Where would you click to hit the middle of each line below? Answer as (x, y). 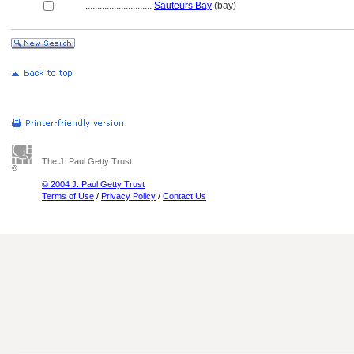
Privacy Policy (128, 196)
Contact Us (185, 196)
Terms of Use (68, 196)
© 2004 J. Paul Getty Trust (93, 184)
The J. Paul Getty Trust (87, 161)
